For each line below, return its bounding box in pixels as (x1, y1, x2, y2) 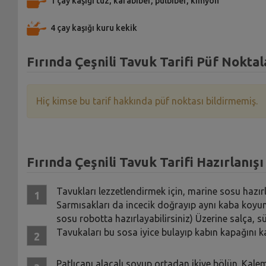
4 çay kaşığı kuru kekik (50, 23, 137, 33)
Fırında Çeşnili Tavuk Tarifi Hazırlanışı (26, 154, 264, 169)
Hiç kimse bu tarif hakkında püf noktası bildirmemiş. (36, 96, 258, 106)
